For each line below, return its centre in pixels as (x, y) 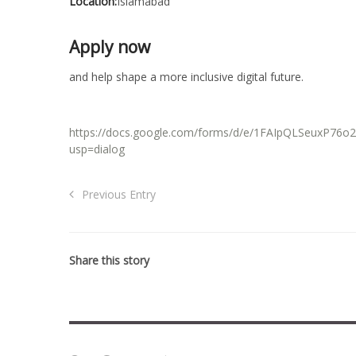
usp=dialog (97, 149)
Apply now (110, 47)
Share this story (109, 260)
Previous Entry (119, 194)
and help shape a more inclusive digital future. (186, 76)
